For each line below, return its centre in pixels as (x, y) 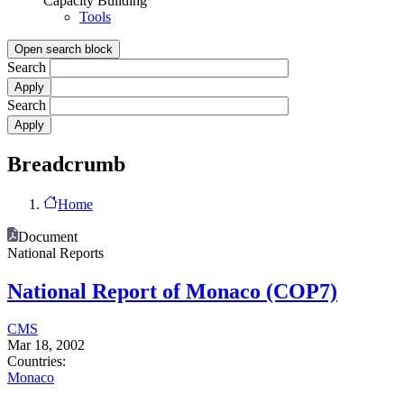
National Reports (55, 252)
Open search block (64, 49)
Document (48, 236)
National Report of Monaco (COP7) (172, 291)
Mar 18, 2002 (46, 345)
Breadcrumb (66, 164)
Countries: (37, 362)
